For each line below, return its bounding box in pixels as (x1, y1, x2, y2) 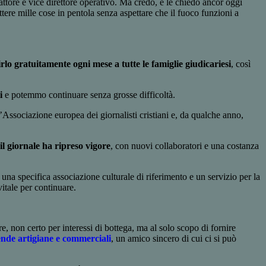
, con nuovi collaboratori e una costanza (110, 141, 259, 151)
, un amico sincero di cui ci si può (111, 233, 236, 244)
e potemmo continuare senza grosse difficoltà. (2, 90, 175, 100)
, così (231, 59, 251, 69)
